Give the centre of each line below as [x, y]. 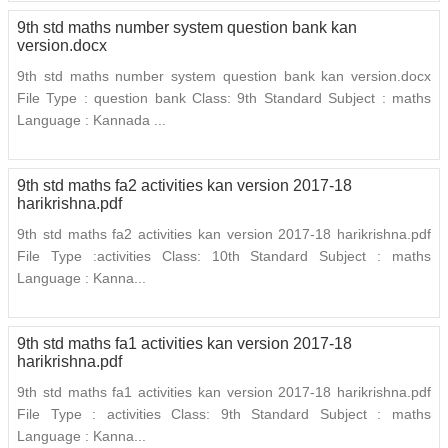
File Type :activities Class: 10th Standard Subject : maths [224, 256]
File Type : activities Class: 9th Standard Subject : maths [224, 414]
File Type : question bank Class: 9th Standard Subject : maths [224, 98]
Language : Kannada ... [91, 120]
